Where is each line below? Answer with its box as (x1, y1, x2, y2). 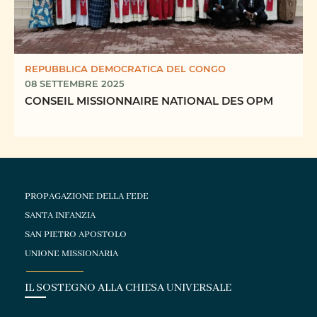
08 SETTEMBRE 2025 (25, 77, 125, 90)
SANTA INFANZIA (25, 209, 96, 222)
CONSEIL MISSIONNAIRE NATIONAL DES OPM (25, 93, 273, 108)
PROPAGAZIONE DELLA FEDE (25, 190, 149, 203)
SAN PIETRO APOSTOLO (25, 229, 127, 241)
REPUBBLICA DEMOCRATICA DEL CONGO (25, 62, 226, 75)
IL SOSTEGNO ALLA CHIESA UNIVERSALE (25, 281, 232, 296)
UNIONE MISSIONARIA (25, 248, 119, 260)
